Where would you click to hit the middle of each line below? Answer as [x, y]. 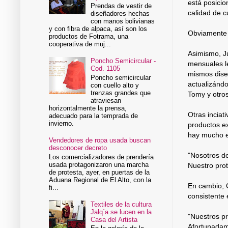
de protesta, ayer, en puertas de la [99, 172]
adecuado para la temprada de [94, 116]
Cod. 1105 [106, 69]
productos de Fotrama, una [89, 37]
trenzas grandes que [121, 93]
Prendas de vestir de [121, 6]
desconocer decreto [78, 148]
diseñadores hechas [120, 14]
